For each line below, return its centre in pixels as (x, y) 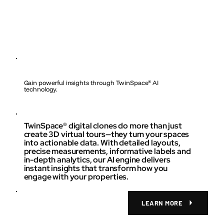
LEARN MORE (162, 203)
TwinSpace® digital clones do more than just (103, 125)
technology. (41, 89)
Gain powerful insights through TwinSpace (86, 83)
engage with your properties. (76, 176)
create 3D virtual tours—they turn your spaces (106, 134)
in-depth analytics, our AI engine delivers (97, 159)
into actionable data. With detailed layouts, (102, 142)
